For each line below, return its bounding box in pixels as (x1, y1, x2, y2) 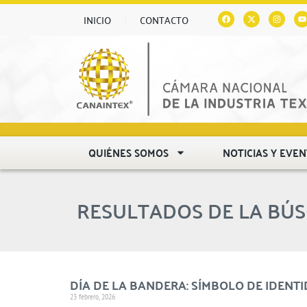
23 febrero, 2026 (70, 291, 115, 302)
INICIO (84, 11, 111, 29)
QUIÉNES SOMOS (88, 142, 169, 162)
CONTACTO (140, 11, 188, 29)
